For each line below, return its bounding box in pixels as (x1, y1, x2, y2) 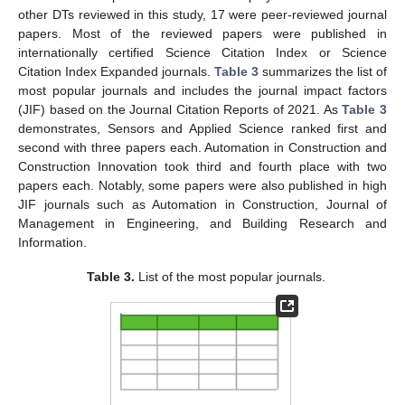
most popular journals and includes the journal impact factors (18, 82, 387, 98)
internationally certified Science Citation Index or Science (18, 44, 387, 60)
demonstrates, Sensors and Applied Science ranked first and (18, 120, 387, 136)
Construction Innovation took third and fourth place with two (18, 158, 387, 174)
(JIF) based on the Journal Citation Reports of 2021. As (18, 101, 343, 117)
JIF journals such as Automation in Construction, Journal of (18, 196, 387, 212)
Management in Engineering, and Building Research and (18, 215, 387, 231)
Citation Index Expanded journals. (18, 63, 214, 79)
